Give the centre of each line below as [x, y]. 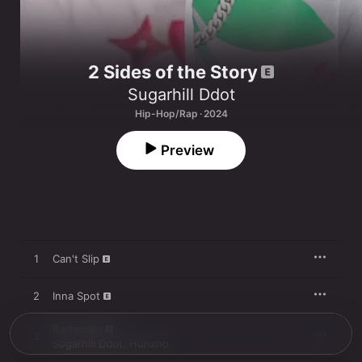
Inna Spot [76, 296]
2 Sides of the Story [173, 72]
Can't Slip [76, 259]
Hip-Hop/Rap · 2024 [181, 114]
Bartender [78, 329]
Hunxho [149, 344]
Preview [187, 151]
